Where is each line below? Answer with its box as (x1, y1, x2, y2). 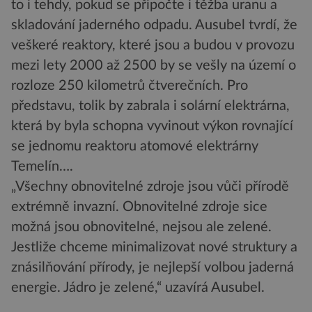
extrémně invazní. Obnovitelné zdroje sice (11, 200, 267, 214)
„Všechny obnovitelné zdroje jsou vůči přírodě (11, 180, 289, 194)
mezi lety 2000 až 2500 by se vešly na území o (11, 58, 296, 73)
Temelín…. (11, 159, 73, 174)
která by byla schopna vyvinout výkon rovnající (11, 119, 293, 134)
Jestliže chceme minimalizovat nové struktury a (11, 240, 297, 255)
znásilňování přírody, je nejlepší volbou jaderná (11, 260, 294, 275)
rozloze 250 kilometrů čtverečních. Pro (11, 79, 248, 93)
